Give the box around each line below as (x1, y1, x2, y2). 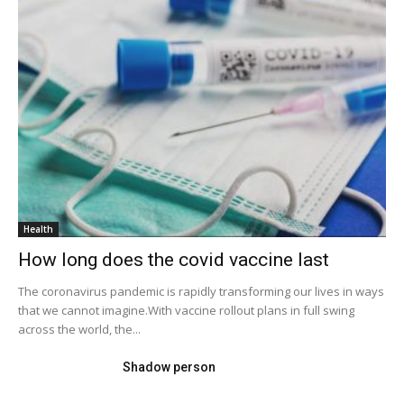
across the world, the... (18, 320, 141, 337)
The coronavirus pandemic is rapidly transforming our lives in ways (18, 282, 384, 299)
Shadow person (123, 359, 216, 374)
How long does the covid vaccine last (18, 248, 329, 271)
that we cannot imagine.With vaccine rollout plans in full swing (18, 301, 354, 318)
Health (23, 222, 53, 235)
